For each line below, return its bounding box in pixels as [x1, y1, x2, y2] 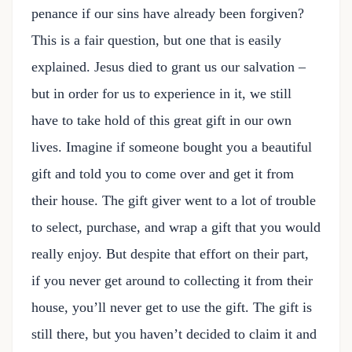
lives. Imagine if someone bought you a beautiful [31, 139, 312, 155]
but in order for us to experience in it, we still [31, 86, 291, 101]
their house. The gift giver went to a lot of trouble [31, 192, 316, 208]
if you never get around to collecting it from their [31, 273, 313, 288]
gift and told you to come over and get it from [31, 166, 294, 181]
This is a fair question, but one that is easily [31, 32, 281, 48]
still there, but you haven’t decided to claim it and [31, 326, 317, 342]
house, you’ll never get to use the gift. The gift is [31, 299, 312, 315]
